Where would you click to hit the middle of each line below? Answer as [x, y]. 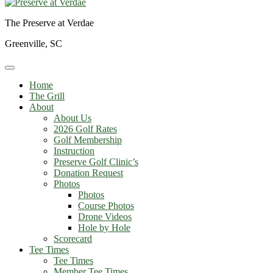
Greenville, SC [34, 44]
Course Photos [106, 206]
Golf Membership [88, 140]
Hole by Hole [104, 228]
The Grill [47, 96]
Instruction [74, 151]
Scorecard [73, 239]
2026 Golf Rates [85, 129]
